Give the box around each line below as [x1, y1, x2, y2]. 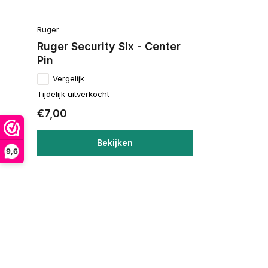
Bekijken [97, 138, 133, 148]
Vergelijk [53, 74, 84, 83]
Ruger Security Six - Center [37, 40, 181, 53]
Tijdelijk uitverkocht [37, 89, 109, 99]
